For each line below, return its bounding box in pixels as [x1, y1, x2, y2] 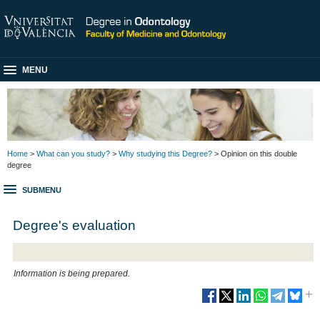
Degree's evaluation [13, 216, 136, 233]
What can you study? [36, 149, 110, 158]
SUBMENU [22, 186, 61, 195]
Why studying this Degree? [119, 149, 212, 158]
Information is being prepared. [14, 269, 131, 279]
